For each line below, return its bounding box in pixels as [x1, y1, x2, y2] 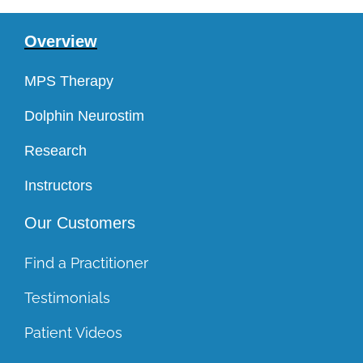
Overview [23, 32, 97, 50]
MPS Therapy [23, 73, 113, 89]
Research [23, 143, 87, 159]
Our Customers [23, 214, 135, 232]
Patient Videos [23, 324, 122, 341]
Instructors [23, 177, 92, 194]
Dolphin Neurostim [23, 108, 144, 124]
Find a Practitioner [23, 254, 148, 271]
